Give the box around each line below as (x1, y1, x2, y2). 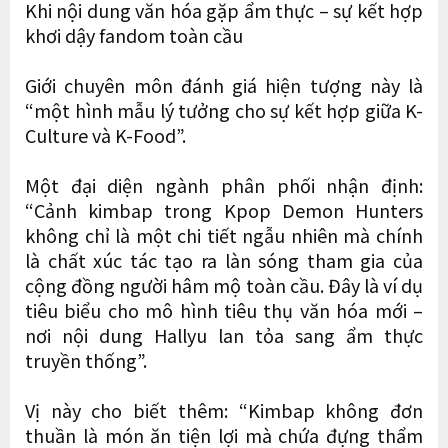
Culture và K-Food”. (25, 121, 186, 148)
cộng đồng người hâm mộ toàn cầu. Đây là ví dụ (25, 271, 423, 298)
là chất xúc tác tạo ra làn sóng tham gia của (25, 246, 423, 273)
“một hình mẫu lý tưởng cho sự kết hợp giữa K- (25, 96, 423, 123)
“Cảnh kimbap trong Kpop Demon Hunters (25, 196, 423, 223)
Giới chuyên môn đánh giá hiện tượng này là (25, 71, 423, 98)
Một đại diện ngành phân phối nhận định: (25, 171, 423, 198)
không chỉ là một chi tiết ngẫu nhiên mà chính (25, 221, 423, 248)
